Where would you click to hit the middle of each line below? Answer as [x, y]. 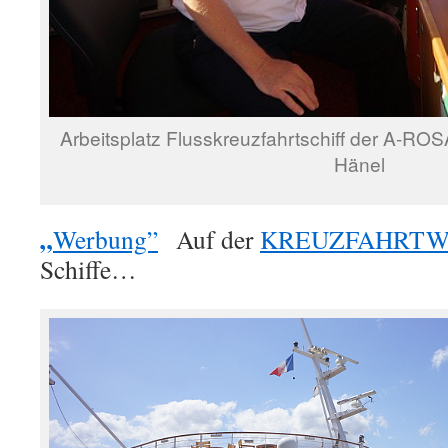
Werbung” [105, 239]
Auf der [209, 239]
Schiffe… [88, 269]
